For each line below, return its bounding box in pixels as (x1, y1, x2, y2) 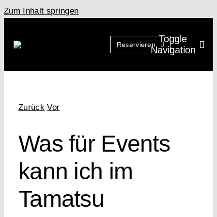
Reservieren (116, 41, 155, 48)
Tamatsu (18, 186, 104, 212)
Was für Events (18, 131, 170, 157)
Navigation (150, 45, 196, 55)
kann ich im (18, 158, 133, 185)
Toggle (159, 33, 187, 44)
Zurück (18, 103, 45, 112)
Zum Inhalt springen (4, 6, 79, 15)
